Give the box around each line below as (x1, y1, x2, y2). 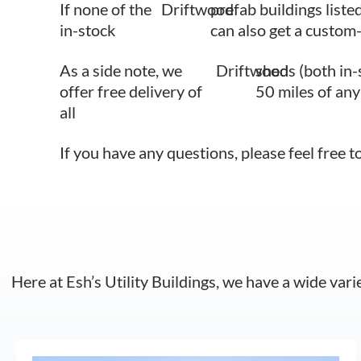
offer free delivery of (60, 81, 202, 101)
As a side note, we (60, 60, 182, 80)
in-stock (60, 19, 115, 39)
